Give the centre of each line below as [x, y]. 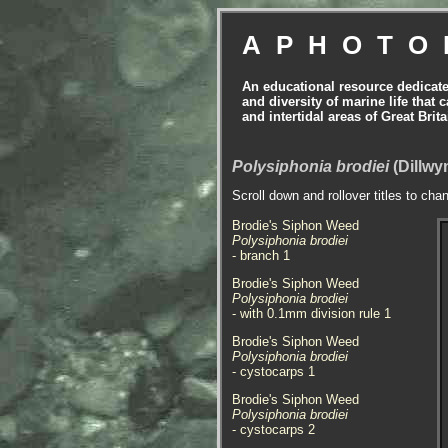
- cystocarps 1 [273, 371]
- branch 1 [261, 255]
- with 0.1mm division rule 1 [311, 313]
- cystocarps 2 [273, 429]
